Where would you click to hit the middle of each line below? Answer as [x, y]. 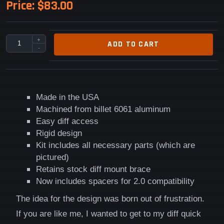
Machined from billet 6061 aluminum [103, 109]
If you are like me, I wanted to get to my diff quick [108, 213]
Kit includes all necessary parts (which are [115, 145]
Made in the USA [67, 97]
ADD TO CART [133, 44]
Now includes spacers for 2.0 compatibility [115, 181]
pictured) [52, 157]
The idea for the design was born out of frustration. [110, 198]
